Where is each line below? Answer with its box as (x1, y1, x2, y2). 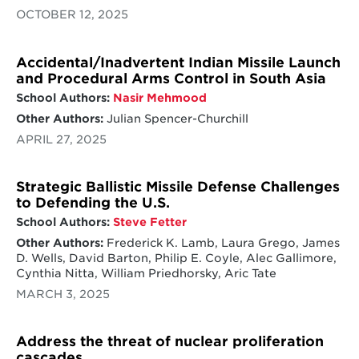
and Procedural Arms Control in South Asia (15, 70, 326, 87)
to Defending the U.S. (15, 194, 170, 211)
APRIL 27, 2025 (15, 132, 107, 146)
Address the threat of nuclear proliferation (15, 333, 324, 349)
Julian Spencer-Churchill (103, 111, 248, 125)
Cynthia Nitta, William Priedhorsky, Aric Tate (15, 266, 276, 280)
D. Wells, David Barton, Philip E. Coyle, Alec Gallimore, (15, 251, 337, 264)
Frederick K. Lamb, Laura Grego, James (103, 236, 340, 249)
